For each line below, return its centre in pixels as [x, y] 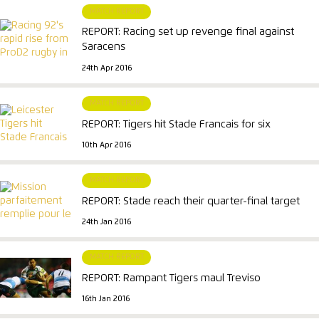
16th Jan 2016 [106, 299]
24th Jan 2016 [107, 223]
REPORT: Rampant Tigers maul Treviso [172, 278]
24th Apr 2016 [107, 69]
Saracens [104, 47]
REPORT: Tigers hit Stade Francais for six [177, 124]
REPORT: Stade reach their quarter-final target [191, 201]
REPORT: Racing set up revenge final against [188, 32]
